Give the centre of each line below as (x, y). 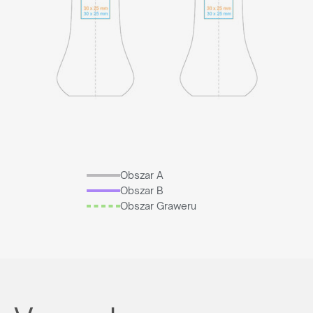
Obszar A (142, 175)
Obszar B (142, 190)
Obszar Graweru (158, 206)
